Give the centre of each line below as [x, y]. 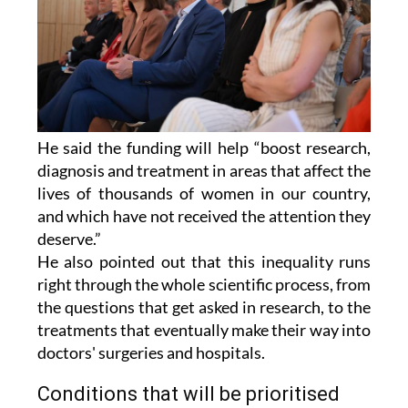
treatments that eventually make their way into [204, 329]
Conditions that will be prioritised [188, 393]
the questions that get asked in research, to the [204, 306]
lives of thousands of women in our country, [204, 193]
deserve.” [69, 238]
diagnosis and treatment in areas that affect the [204, 170]
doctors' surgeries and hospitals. [151, 352]
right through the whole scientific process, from [204, 284]
